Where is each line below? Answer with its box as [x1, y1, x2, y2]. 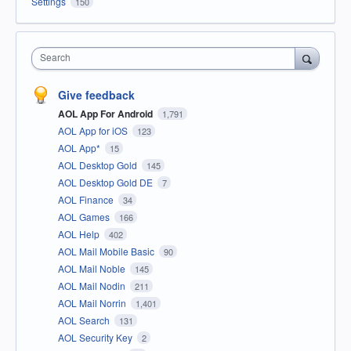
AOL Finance [58, 192, 116, 206]
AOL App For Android [58, 106, 155, 121]
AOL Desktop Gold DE [58, 175, 155, 189]
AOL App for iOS [58, 123, 130, 137]
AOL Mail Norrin [58, 295, 128, 309]
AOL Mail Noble [58, 261, 128, 275]
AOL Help [58, 226, 102, 241]
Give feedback [58, 86, 135, 103]
